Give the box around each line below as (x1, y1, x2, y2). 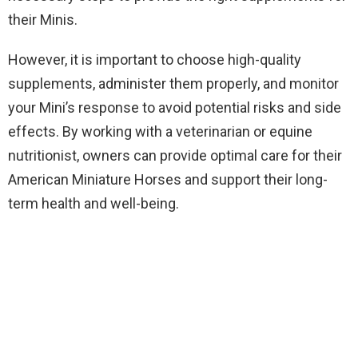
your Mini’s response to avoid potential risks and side (8, 99, 341, 116)
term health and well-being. (8, 195, 179, 212)
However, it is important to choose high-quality (8, 51, 301, 68)
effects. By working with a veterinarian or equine (8, 123, 312, 140)
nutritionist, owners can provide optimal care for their (8, 147, 342, 164)
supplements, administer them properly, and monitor (8, 75, 339, 92)
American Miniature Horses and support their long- (8, 171, 328, 188)
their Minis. (8, 11, 78, 28)
